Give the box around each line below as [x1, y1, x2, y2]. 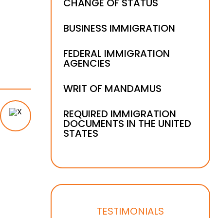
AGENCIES [63, 56, 110, 70]
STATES [63, 127, 98, 140]
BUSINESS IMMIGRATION [63, 21, 175, 35]
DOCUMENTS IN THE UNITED [63, 117, 191, 130]
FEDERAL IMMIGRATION [63, 47, 170, 60]
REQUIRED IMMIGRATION [63, 107, 176, 121]
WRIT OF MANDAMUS [63, 82, 162, 95]
